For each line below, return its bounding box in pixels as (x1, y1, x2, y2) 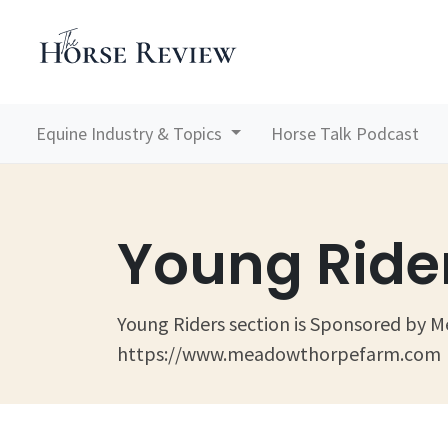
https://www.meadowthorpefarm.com (117, 340, 441, 366)
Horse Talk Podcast (271, 121, 420, 145)
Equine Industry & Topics (36, 121, 226, 145)
